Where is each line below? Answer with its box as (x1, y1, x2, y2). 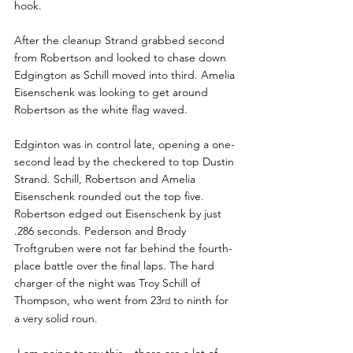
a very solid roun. (14, 311, 98, 326)
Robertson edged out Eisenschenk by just (14, 206, 225, 221)
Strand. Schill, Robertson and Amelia (14, 172, 199, 187)
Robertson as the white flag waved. (14, 102, 188, 117)
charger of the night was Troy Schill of (14, 276, 203, 291)
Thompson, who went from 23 (14, 293, 162, 308)
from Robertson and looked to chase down (14, 50, 229, 65)
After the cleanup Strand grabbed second (14, 33, 228, 48)
